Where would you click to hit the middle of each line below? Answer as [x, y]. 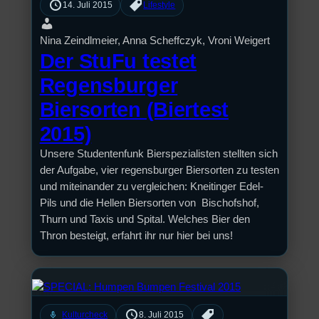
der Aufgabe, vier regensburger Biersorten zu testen [159, 171]
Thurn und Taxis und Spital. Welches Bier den [145, 220]
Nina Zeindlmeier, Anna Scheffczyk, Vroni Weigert [155, 41]
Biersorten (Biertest [134, 110]
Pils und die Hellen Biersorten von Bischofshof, [149, 203]
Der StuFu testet [118, 62]
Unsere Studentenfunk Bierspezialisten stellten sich [158, 154]
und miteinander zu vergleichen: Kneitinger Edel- [151, 187]
